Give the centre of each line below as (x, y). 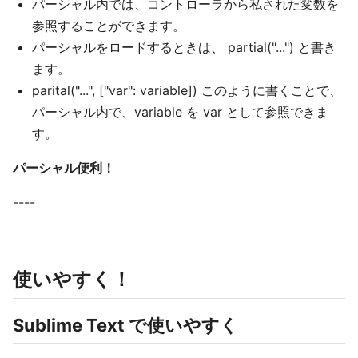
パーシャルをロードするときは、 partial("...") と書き (184, 47)
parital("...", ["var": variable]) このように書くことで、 (187, 90)
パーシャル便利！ (64, 168)
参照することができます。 (109, 26)
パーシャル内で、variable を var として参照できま (180, 112)
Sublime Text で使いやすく (125, 325)
